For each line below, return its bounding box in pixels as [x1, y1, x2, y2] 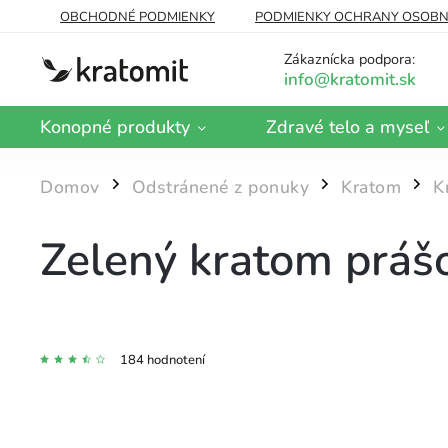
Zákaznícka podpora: [284, 49, 415, 69]
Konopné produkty [40, 115, 190, 139]
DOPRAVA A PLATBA [60, 33, 186, 52]
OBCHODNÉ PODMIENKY [60, 7, 215, 26]
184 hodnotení [120, 351, 205, 369]
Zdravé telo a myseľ [266, 115, 429, 139]
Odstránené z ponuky [131, 175, 309, 199]
